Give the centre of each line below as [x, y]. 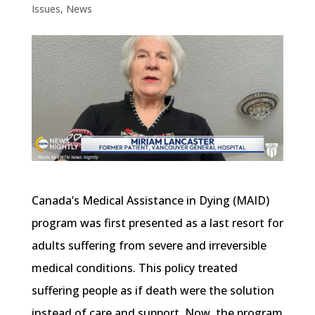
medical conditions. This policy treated [134, 268]
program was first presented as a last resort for [157, 223]
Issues [46, 9]
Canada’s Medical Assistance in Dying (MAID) [150, 201]
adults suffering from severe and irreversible [149, 246]
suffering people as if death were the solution [153, 291]
